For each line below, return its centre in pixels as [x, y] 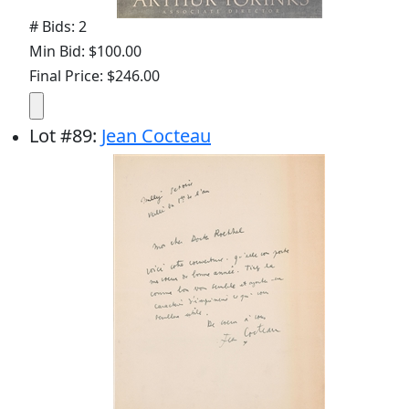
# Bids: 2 [58, 26]
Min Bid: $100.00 [85, 51]
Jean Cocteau [156, 135]
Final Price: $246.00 [94, 75]
